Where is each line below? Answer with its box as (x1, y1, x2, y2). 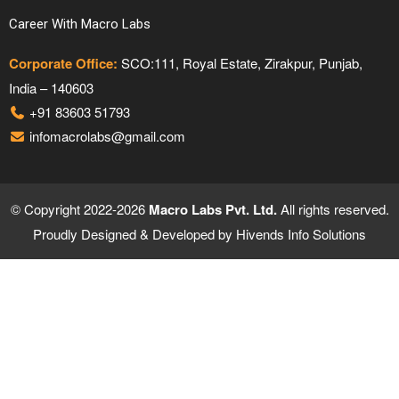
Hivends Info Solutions (236, 224, 366, 243)
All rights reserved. (276, 199, 389, 218)
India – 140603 (9, 77, 94, 97)
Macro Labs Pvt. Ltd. (148, 199, 277, 219)
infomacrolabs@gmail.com (25, 126, 185, 145)
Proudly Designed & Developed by (33, 224, 236, 243)
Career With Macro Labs (9, 15, 151, 32)
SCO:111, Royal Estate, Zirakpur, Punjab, (118, 53, 362, 72)
